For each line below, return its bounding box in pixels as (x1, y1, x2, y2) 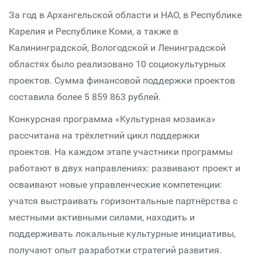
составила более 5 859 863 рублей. (9, 91, 161, 102)
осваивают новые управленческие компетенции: (9, 179, 222, 190)
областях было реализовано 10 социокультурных (9, 58, 226, 70)
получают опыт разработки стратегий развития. (9, 244, 222, 256)
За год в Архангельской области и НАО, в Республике (9, 9, 242, 20)
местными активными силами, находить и (9, 212, 195, 223)
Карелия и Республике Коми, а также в (9, 26, 178, 37)
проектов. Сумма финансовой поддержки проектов (9, 75, 235, 86)
